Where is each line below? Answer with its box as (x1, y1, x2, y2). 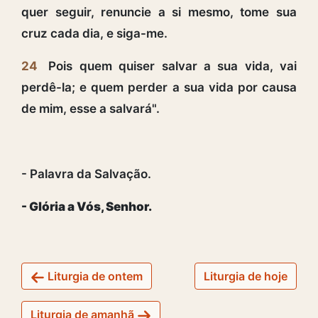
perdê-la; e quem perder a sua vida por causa (21, 79, 297, 94)
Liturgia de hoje (204, 268, 287, 283)
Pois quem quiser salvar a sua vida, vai (42, 58, 297, 73)
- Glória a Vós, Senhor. (21, 199, 152, 214)
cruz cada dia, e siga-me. (21, 26, 168, 40)
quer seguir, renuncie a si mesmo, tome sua (21, 4, 297, 19)
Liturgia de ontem (45, 268, 143, 283)
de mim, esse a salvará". (21, 101, 160, 116)
